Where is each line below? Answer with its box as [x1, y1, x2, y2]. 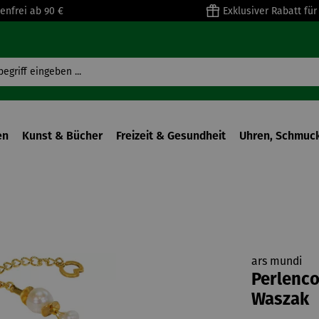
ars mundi [251, 254, 302, 268]
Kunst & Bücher [22, 129, 103, 142]
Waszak [251, 292, 309, 309]
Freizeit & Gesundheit [116, 129, 226, 142]
